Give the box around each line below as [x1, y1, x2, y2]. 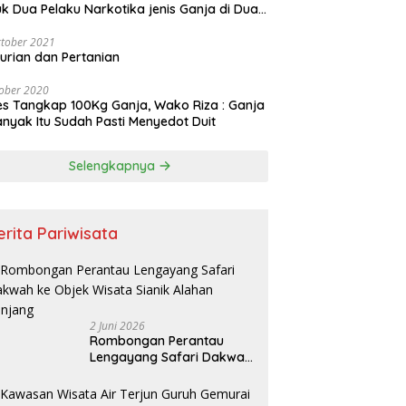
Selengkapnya [69, 158, 159, 175]
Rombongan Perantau [90, 333, 225, 350]
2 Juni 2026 [90, 318, 146, 334]
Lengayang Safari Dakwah [90, 349, 253, 366]
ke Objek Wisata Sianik [90, 365, 229, 382]
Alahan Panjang [90, 382, 186, 399]
